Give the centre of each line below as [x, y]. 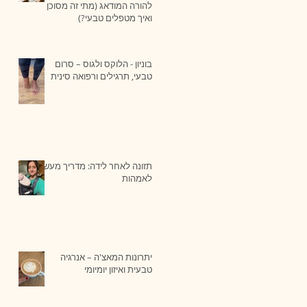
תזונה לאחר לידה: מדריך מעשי [97, 165]
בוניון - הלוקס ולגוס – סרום [103, 63]
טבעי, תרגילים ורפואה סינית [101, 76]
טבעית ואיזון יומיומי [118, 269]
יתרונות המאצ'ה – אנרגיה [106, 257]
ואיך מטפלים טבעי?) [115, 17]
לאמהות [137, 178]
